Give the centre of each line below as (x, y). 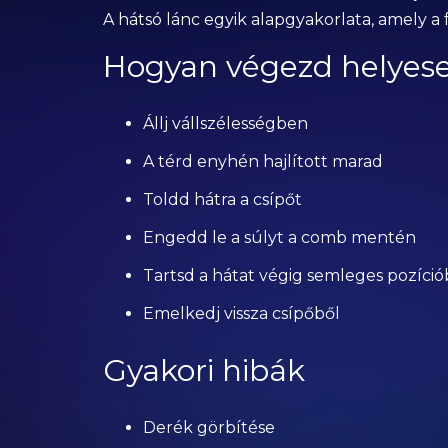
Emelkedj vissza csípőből (241, 313)
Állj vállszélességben (225, 123)
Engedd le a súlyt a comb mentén (279, 237)
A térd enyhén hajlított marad (262, 161)
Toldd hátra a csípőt (222, 199)
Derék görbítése (208, 427)
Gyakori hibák (203, 370)
